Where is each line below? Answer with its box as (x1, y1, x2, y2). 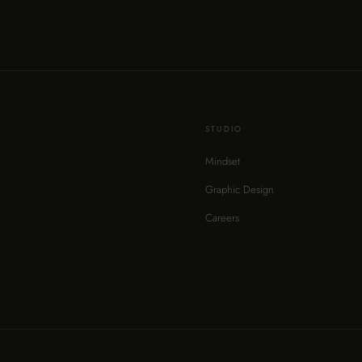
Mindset (205, 153, 240, 169)
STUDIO (205, 122, 243, 135)
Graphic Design (205, 181, 274, 197)
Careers (205, 209, 239, 225)
